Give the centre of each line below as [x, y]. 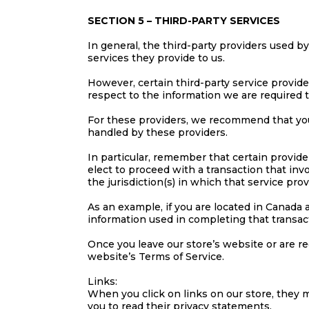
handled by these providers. [158, 132]
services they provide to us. [156, 58]
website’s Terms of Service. [156, 257]
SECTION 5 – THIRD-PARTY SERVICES [184, 21]
